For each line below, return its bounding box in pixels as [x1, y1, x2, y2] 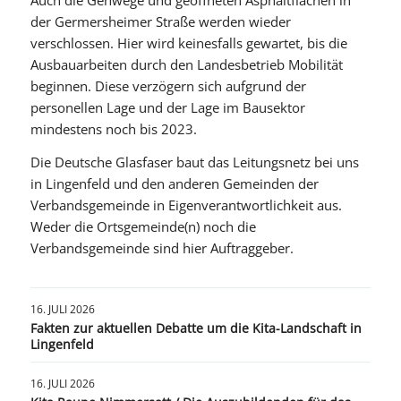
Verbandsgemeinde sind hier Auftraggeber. [30, 238, 294, 257]
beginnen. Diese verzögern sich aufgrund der [30, 76, 306, 95]
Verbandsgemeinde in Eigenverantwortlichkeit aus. [30, 195, 342, 214]
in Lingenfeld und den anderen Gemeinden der [30, 174, 319, 192]
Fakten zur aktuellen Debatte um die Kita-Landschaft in [30, 320, 362, 337]
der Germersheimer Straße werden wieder [30, 12, 291, 30]
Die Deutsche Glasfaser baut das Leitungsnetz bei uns [30, 152, 359, 171]
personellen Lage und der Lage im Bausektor [30, 98, 305, 116]
